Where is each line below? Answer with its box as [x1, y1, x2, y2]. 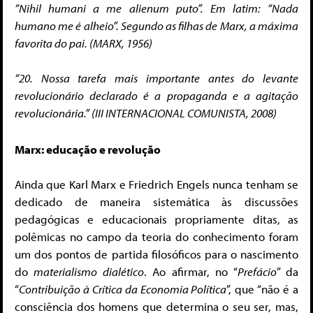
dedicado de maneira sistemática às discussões [15, 194, 298, 210]
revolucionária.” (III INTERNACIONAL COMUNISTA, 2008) [15, 105, 277, 121]
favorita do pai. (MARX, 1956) [15, 35, 152, 50]
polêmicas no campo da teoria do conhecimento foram [15, 229, 298, 245]
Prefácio [237, 264, 277, 279]
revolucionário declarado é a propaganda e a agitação [15, 88, 298, 103]
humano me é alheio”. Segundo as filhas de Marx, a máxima [15, 17, 298, 33]
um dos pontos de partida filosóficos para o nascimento [15, 247, 298, 262]
